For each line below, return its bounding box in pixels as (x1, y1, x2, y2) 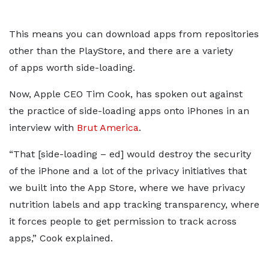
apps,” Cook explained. (9, 232, 113, 244)
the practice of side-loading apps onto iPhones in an (9, 105, 249, 116)
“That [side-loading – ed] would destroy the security (9, 148, 251, 160)
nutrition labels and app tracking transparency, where (9, 199, 259, 210)
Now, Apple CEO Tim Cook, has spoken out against (9, 88, 243, 100)
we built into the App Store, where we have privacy (9, 182, 245, 193)
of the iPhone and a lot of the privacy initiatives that (9, 165, 247, 177)
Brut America (77, 122, 139, 133)
